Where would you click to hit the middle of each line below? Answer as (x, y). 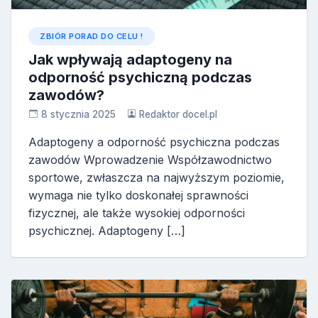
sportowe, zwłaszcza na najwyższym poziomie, (157, 177)
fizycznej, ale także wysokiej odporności (137, 213)
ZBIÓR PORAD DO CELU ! (92, 36)
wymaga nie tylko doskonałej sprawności (138, 195)
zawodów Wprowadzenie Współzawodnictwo (150, 159)
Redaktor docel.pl (179, 114)
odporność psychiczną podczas (140, 77)
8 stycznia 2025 (78, 114)
